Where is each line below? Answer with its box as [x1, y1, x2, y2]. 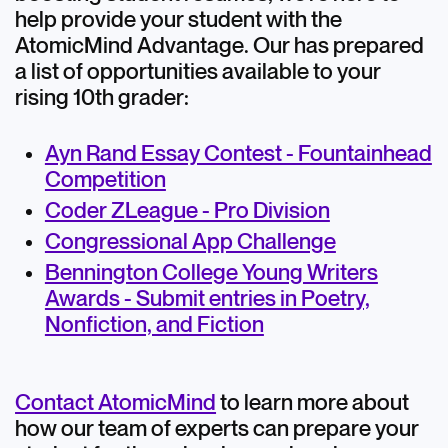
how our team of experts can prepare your [15, 417, 420, 442]
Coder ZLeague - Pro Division [44, 199, 330, 224]
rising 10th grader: [15, 86, 194, 111]
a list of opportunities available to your [15, 60, 382, 85]
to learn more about [216, 391, 410, 416]
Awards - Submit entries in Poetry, [44, 287, 370, 312]
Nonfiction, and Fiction [44, 313, 264, 338]
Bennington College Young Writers [44, 261, 378, 286]
